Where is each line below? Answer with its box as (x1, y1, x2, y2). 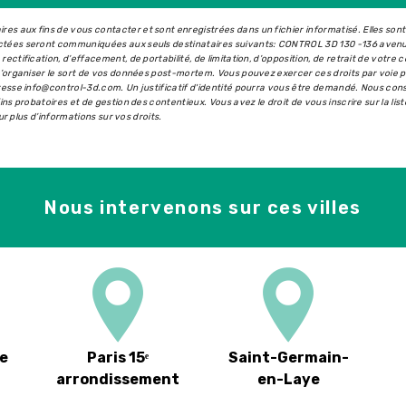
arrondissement (55, 370, 179, 388)
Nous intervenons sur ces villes (44, 196, 362, 218)
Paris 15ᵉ (86, 348, 149, 366)
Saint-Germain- (227, 348, 349, 366)
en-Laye (256, 370, 320, 388)
